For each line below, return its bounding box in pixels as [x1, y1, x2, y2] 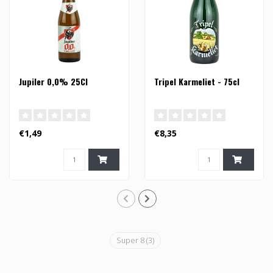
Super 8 [116, 235, 146, 246]
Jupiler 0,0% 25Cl [19, 75, 88, 88]
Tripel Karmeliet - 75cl [154, 75, 239, 88]
